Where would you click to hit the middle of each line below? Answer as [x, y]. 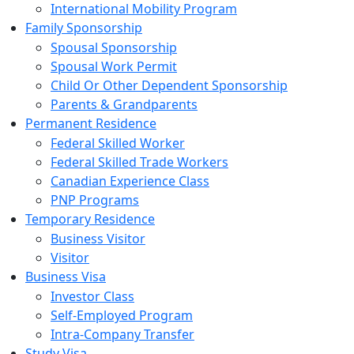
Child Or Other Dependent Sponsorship [169, 85]
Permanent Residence [91, 123]
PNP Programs [95, 200]
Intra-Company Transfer [122, 334]
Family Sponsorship [84, 28]
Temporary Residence [90, 219]
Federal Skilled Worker [118, 143]
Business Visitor [98, 239]
